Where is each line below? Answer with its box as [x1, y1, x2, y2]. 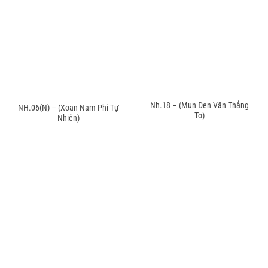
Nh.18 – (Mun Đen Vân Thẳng [150, 100, 249, 110]
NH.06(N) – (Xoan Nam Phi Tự [18, 102, 119, 112]
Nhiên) [57, 112, 80, 123]
